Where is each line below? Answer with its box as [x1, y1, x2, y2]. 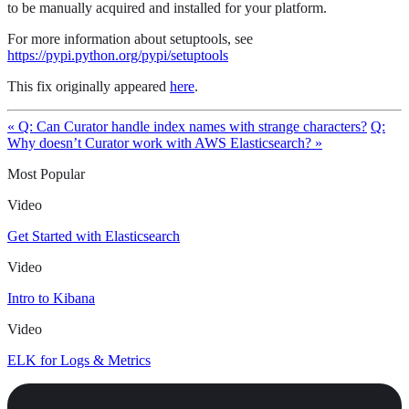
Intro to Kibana [7, 290, 95, 307]
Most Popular [7, 166, 85, 183]
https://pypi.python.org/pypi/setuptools [7, 47, 228, 64]
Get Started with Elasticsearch [7, 228, 180, 245]
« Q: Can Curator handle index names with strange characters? [7, 119, 367, 135]
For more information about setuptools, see [7, 31, 253, 47]
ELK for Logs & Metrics [7, 352, 151, 369]
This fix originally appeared [7, 79, 170, 95]
